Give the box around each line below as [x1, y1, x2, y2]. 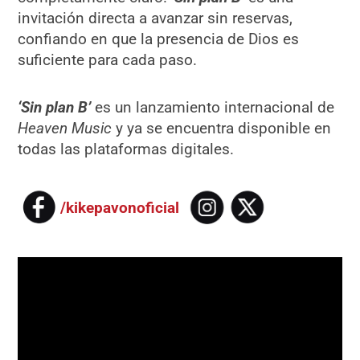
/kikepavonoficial [60, 198, 188, 217]
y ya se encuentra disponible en [112, 119, 332, 138]
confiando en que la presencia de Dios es [18, 30, 300, 49]
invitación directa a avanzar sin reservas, [18, 9, 293, 28]
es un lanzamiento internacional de [95, 98, 335, 117]
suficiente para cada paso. [18, 51, 198, 70]
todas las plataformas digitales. [18, 140, 235, 159]
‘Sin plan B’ [18, 98, 96, 117]
